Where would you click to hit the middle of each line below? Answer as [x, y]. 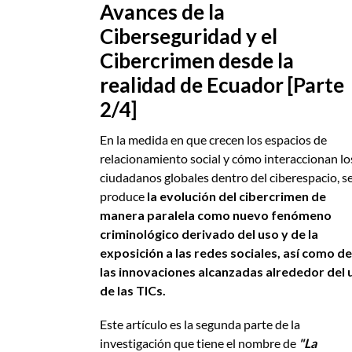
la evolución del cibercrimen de [236, 196]
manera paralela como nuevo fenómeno [216, 215]
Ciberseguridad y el [189, 37]
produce [123, 196]
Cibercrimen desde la [197, 61]
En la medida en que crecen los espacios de [213, 140]
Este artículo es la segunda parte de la [200, 324]
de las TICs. [133, 291]
